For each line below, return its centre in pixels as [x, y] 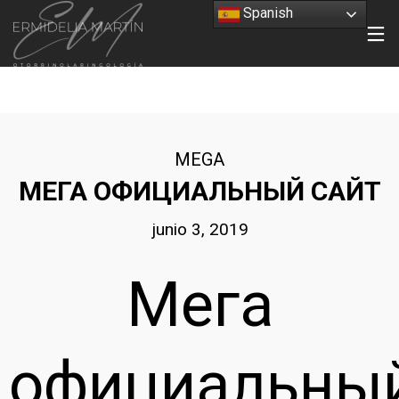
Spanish [267, 13]
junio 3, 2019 [199, 229]
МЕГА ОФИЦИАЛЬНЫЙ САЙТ [199, 191]
